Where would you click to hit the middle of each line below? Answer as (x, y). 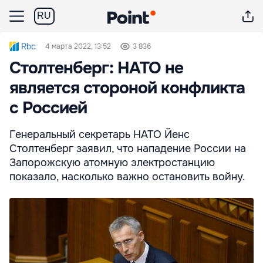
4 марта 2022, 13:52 (78, 46)
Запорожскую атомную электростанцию (112, 163)
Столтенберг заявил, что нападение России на (128, 149)
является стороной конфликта (127, 88)
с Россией (48, 108)
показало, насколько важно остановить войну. (127, 177)
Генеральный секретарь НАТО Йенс (100, 134)
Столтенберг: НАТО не (96, 68)
